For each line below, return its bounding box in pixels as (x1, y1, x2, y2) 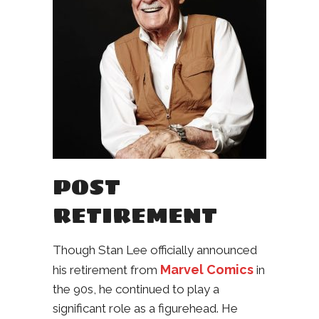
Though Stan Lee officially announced (53, 243, 257, 258)
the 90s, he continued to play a (53, 282, 219, 297)
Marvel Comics (160, 262, 253, 278)
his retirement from (53, 263, 160, 278)
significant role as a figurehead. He (53, 301, 238, 316)
